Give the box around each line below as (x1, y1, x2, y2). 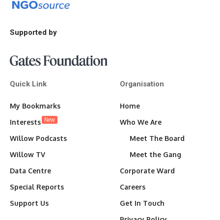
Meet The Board (130, 134, 185, 142)
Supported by (10, 27, 57, 37)
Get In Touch (120, 198, 165, 207)
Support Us (10, 198, 49, 207)
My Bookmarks (10, 101, 60, 110)
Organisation (120, 79, 164, 88)
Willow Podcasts (10, 134, 67, 142)
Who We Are (120, 117, 162, 126)
